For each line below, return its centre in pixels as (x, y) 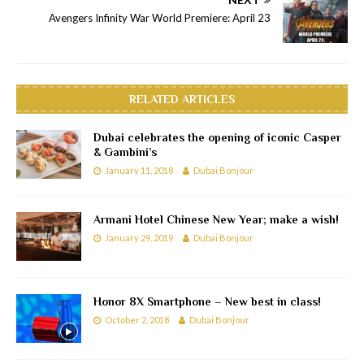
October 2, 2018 (137, 319)
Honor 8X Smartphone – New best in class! (207, 301)
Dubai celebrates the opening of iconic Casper (217, 137)
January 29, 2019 (139, 237)
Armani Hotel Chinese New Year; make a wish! (216, 219)
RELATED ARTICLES (182, 99)
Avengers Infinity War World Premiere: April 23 (160, 17)
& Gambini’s (125, 152)
